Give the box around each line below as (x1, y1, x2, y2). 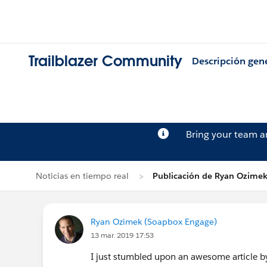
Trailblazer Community (29, 52, 182, 71)
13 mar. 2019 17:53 (91, 230, 154, 240)
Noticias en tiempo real (36, 170, 129, 181)
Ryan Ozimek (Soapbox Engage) (91, 216, 217, 227)
